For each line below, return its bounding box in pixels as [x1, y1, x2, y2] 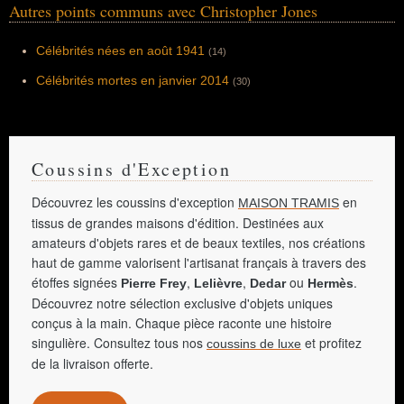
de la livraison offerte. [32, 354, 153, 372]
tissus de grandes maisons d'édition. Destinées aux [32, 214, 324, 232]
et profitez [301, 334, 362, 352]
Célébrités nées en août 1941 [36, 43, 205, 58]
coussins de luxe [207, 336, 301, 351]
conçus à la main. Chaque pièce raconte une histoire [32, 314, 332, 332]
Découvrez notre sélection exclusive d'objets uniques [32, 294, 333, 312]
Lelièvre [194, 276, 243, 290]
